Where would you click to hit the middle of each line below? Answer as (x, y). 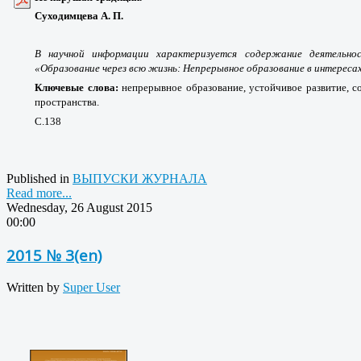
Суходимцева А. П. (79, 16)
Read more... (39, 193)
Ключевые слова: (78, 88)
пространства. (67, 102)
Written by (35, 287)
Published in (38, 179)
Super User (91, 287)
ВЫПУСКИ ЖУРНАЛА (140, 179)
